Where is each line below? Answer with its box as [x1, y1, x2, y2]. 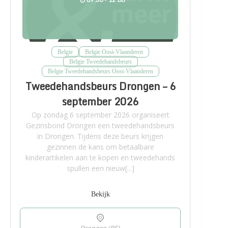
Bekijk [91, 190, 110, 198]
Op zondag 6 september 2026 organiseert [31, 109, 169, 120]
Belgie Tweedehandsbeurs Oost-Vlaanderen [47, 67, 153, 75]
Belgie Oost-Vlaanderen [85, 48, 144, 55]
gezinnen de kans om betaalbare [46, 141, 154, 152]
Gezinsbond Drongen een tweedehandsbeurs [26, 120, 175, 130]
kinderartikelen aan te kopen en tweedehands [25, 152, 176, 162]
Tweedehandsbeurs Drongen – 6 [25, 77, 176, 95]
